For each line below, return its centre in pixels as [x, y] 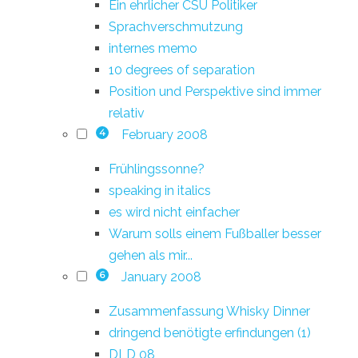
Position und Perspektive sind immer [215, 91]
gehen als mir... [151, 255]
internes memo [153, 48]
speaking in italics [160, 190]
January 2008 [161, 276]
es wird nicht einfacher [174, 212]
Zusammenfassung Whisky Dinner [209, 311]
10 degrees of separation [182, 70]
